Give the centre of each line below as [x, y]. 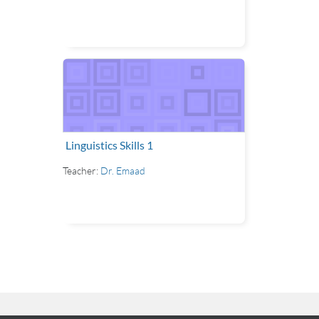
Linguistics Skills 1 [109, 145]
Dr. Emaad [123, 171]
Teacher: [82, 171]
